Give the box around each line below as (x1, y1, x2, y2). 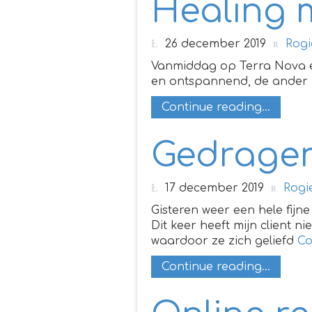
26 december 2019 (165, 37, 266, 50)
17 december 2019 (165, 181, 264, 194)
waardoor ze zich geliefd (151, 234, 297, 247)
